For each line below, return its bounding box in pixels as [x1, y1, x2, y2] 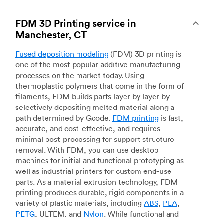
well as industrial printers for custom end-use [15, 166, 171, 176]
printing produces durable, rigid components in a [15, 187, 184, 197]
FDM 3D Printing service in [15, 16, 136, 30]
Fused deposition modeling [15, 48, 108, 59]
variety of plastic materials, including [15, 198, 144, 208]
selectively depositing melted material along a [15, 102, 174, 112]
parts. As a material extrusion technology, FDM [15, 176, 178, 186]
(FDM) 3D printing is [108, 48, 181, 59]
